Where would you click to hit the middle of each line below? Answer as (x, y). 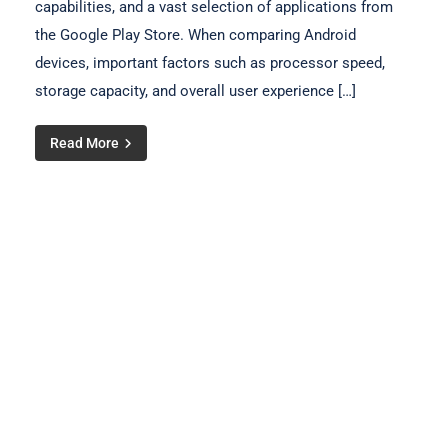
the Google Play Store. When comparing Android (195, 34)
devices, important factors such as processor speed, (210, 62)
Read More (86, 142)
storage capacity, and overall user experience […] (195, 90)
